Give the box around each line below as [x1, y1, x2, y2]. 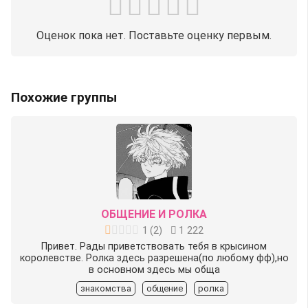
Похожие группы [11, 89, 117, 105]
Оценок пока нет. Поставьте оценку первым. [36, 28, 272, 42]
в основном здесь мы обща [88, 263, 220, 276]
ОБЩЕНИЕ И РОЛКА [101, 207, 207, 221]
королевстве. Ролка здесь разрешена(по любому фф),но [19, 252, 289, 264]
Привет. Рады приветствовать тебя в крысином [41, 240, 267, 252]
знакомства [80, 283, 131, 294]
